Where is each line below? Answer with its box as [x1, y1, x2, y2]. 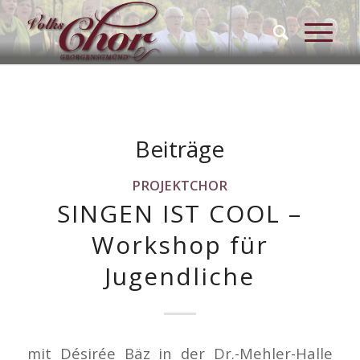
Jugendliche [104, 260, 256, 292]
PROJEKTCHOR [132, 176, 228, 194]
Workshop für [91, 228, 268, 261]
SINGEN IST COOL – [57, 197, 303, 230]
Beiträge [135, 133, 225, 164]
